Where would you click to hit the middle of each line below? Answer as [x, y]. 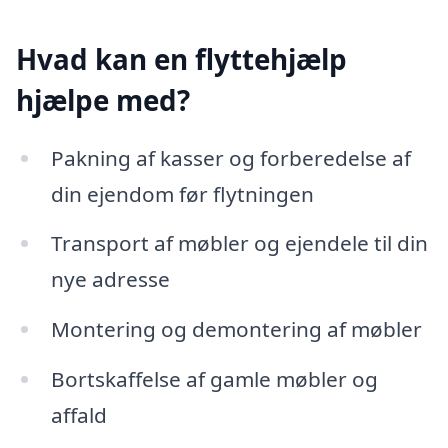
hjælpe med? [103, 100]
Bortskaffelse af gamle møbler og [214, 379]
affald [78, 415]
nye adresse [110, 279]
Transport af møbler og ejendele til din [239, 243]
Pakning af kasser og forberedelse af [230, 157]
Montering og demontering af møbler [236, 329]
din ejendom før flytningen [182, 193]
